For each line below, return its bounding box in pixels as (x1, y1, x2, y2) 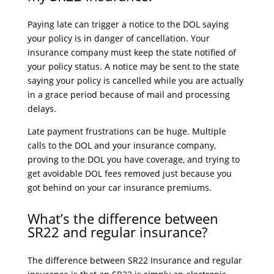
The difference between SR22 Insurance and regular (27, 254, 242, 266)
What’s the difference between (27, 209, 218, 228)
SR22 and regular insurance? (27, 223, 207, 241)
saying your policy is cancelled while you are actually (27, 75, 243, 86)
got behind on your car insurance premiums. (27, 182, 212, 193)
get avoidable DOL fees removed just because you (27, 168, 232, 179)
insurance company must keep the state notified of (27, 46, 236, 58)
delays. (27, 103, 56, 114)
